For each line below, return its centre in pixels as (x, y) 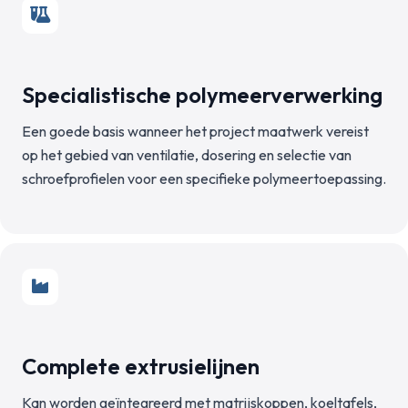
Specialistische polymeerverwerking (202, 95)
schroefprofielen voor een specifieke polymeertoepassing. (204, 178)
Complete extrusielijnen (141, 366)
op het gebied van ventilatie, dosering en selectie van (187, 155)
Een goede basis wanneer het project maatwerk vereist (195, 131)
